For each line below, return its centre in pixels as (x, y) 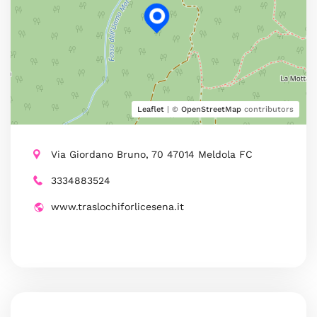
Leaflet (151, 109)
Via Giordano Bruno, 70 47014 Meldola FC (152, 154)
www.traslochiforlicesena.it (117, 207)
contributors (267, 109)
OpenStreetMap (211, 109)
